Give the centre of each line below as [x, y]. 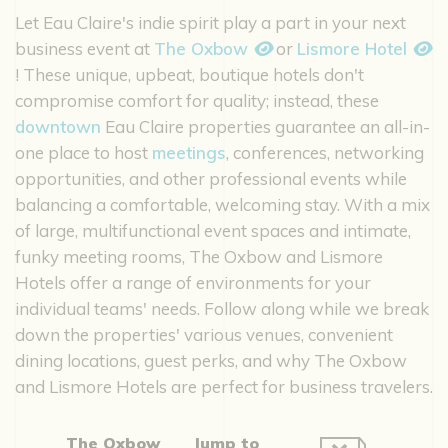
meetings [189, 152]
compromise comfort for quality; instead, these [197, 100]
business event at [84, 48]
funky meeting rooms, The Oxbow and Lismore [199, 256]
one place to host [83, 152]
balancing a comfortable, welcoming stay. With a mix [222, 204]
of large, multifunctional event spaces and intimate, [213, 230]
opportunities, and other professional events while [211, 178]
